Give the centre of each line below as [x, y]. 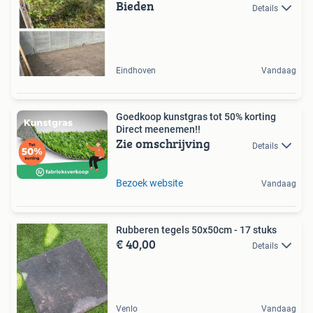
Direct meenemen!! [158, 130]
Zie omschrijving [163, 144]
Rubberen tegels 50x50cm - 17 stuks [196, 230]
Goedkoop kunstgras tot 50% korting [196, 117]
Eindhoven [136, 71]
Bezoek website [150, 183]
